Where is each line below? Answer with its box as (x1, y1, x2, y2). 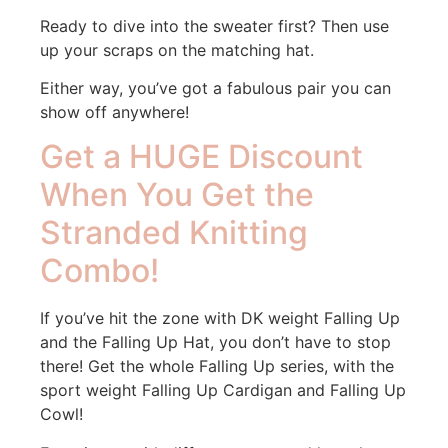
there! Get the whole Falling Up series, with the (40, 356, 394, 377)
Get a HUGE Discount (40, 137, 363, 177)
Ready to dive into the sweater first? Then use (40, 15, 389, 36)
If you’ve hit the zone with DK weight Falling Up (40, 308, 400, 329)
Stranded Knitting (40, 213, 308, 253)
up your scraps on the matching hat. (40, 39, 314, 60)
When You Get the (40, 175, 314, 215)
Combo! (40, 251, 167, 291)
